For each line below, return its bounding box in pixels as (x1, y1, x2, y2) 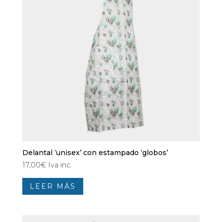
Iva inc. (48, 161, 72, 170)
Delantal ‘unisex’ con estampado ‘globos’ (22, 148, 168, 158)
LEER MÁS (29, 181, 76, 191)
